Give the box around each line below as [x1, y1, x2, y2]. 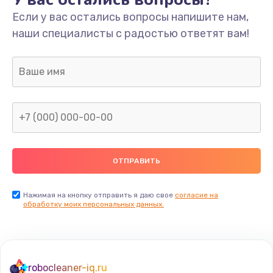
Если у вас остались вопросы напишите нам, [12, 10, 249, 24]
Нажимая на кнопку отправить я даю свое [23, 190, 175, 199]
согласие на [175, 190, 218, 199]
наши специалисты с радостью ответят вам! [12, 26, 249, 40]
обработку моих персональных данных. [23, 199, 164, 208]
